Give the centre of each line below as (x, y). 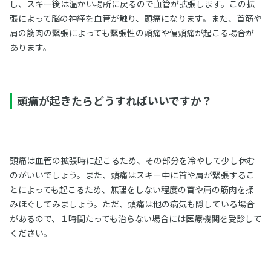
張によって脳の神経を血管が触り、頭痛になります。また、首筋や (135, 18)
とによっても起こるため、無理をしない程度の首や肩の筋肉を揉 (132, 189)
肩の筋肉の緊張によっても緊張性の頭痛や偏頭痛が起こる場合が (132, 33)
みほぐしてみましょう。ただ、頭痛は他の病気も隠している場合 (132, 204)
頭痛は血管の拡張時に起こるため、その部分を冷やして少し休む (132, 160)
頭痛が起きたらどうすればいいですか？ (114, 100)
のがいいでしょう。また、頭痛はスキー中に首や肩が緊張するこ (132, 175)
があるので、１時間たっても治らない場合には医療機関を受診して (135, 218)
